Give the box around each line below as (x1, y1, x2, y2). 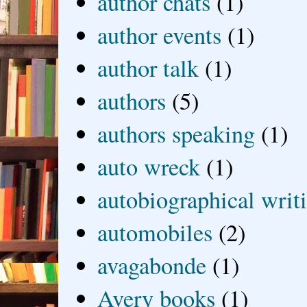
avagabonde (97, 249, 207, 282)
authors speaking (97, 118, 256, 150)
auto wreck (97, 151, 201, 183)
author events (97, 19, 222, 51)
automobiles (97, 217, 213, 249)
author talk (97, 52, 199, 84)
